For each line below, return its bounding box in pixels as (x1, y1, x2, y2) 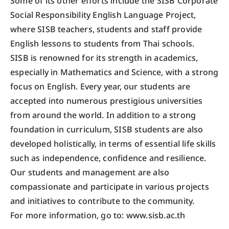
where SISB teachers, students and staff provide (10, 23, 202, 36)
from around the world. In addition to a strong (10, 109, 196, 122)
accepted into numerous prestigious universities (10, 95, 203, 107)
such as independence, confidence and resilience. (10, 152, 207, 165)
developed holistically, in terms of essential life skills (10, 138, 216, 150)
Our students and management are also (10, 166, 170, 179)
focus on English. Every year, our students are (10, 80, 191, 93)
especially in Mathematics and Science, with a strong (10, 66, 219, 79)
